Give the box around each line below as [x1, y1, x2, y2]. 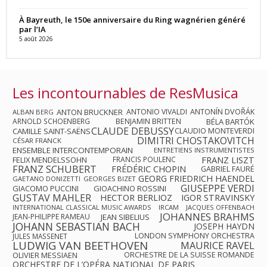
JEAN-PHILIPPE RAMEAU [13, 211, 90, 222]
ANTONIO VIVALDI [126, 106, 187, 117]
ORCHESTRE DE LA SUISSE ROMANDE [124, 249, 254, 260]
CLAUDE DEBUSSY [91, 124, 174, 138]
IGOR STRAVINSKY [181, 191, 254, 203]
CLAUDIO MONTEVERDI [175, 125, 254, 136]
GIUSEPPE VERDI [181, 181, 254, 195]
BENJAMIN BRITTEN [115, 116, 181, 126]
